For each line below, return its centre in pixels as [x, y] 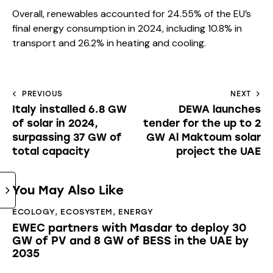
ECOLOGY [34, 212]
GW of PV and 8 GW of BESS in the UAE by [130, 240]
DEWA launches [220, 109]
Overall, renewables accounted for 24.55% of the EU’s [132, 14]
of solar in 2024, [55, 123]
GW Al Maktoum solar [204, 137]
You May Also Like [68, 190]
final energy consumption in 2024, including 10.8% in [127, 29]
